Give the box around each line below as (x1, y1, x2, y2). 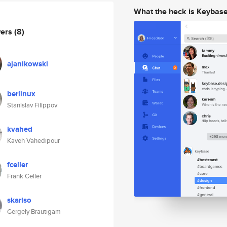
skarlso (7, 195, 31, 206)
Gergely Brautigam (7, 207, 61, 216)
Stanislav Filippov (7, 100, 57, 110)
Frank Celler (7, 171, 42, 181)
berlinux (7, 88, 35, 99)
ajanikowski (7, 58, 48, 69)
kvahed (7, 124, 32, 135)
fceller (7, 159, 28, 170)
